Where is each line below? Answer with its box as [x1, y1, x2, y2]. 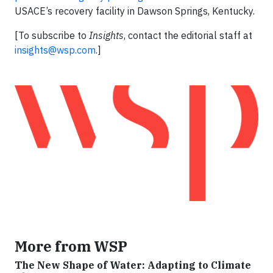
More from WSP [15, 237, 127, 256]
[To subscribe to [15, 29, 89, 41]
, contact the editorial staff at [124, 29, 252, 41]
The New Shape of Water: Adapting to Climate [15, 259, 251, 272]
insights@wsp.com [15, 44, 96, 56]
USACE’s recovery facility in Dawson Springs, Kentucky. [15, 5, 255, 17]
